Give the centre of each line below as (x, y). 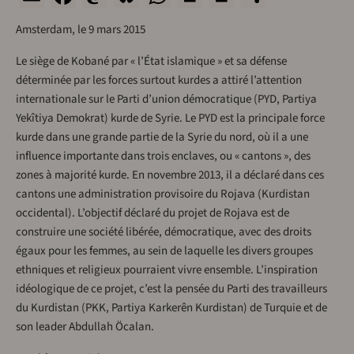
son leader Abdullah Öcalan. (85, 327)
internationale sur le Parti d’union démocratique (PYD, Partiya (166, 100)
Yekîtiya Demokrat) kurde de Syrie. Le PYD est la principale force (170, 119)
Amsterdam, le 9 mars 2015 (81, 30)
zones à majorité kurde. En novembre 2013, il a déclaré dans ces (170, 175)
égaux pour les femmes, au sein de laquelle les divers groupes (164, 251)
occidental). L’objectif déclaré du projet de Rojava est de (153, 213)
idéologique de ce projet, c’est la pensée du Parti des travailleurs (171, 289)
